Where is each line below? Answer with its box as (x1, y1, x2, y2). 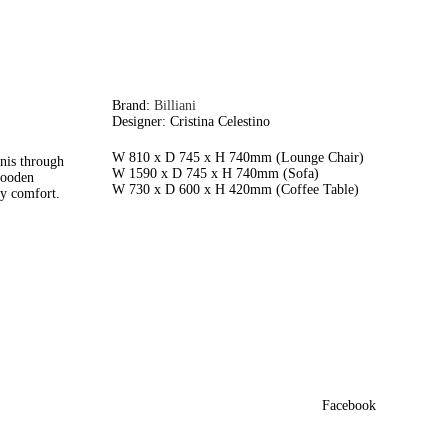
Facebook (322, 398, 376, 413)
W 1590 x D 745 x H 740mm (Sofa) (111, 166, 319, 181)
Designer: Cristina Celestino (111, 114, 270, 129)
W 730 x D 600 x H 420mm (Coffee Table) (111, 182, 359, 197)
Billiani (153, 98, 196, 113)
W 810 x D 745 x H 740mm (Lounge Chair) (111, 150, 364, 165)
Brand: (111, 98, 154, 113)
